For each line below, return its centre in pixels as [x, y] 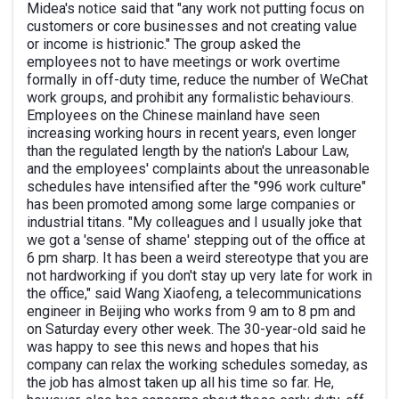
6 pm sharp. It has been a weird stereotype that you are [198, 258]
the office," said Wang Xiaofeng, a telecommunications [194, 293]
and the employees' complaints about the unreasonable [198, 169]
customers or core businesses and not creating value [192, 26]
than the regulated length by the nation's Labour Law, [188, 151]
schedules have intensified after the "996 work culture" [196, 187]
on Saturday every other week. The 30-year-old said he [196, 329]
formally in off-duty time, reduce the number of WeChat [197, 80]
